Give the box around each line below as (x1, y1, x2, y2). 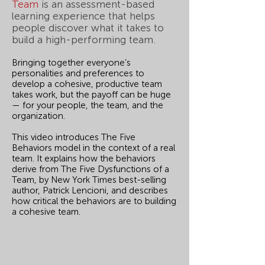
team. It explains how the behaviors (12, 153, 156, 164)
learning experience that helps (12, 10, 155, 22)
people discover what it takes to (12, 22, 164, 34)
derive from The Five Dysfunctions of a (12, 164, 169, 174)
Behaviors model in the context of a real (12, 143, 175, 153)
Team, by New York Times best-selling (12, 174, 166, 185)
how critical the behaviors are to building (12, 196, 176, 206)
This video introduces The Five (12, 132, 135, 143)
